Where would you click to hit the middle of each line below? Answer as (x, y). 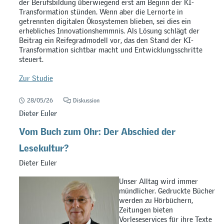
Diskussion (86, 101)
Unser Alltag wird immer (158, 181)
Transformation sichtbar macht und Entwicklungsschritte (110, 50)
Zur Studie (36, 78)
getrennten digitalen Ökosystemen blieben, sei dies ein (105, 21)
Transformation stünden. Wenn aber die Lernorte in (101, 12)
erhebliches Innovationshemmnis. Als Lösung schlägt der (109, 31)
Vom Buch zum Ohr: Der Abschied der (97, 129)
